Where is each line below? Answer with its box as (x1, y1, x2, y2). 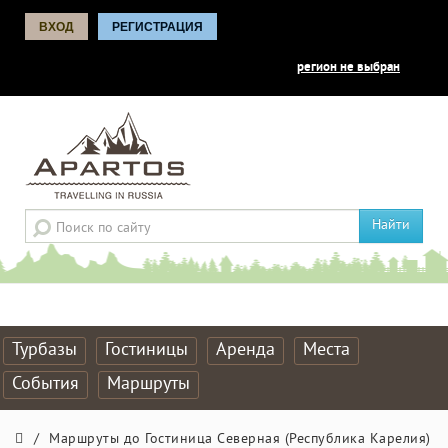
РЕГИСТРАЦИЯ (112, 20, 203, 34)
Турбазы (12, 339, 77, 362)
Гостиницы (105, 339, 188, 362)
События (12, 373, 79, 396)
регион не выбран (297, 60, 400, 76)
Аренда (216, 339, 275, 362)
